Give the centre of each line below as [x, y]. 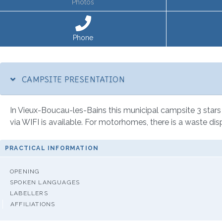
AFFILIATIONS [33, 204]
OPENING [25, 171]
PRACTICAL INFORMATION [52, 148]
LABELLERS [29, 193]
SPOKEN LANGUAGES [45, 182]
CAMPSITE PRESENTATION [72, 79]
